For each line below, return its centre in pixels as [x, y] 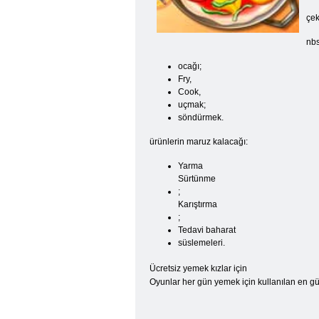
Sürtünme [197, 179]
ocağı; [190, 66]
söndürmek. [201, 117]
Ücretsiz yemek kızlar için [198, 268]
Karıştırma [198, 204]
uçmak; [192, 105]
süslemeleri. [202, 243]
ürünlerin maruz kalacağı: [199, 142]
